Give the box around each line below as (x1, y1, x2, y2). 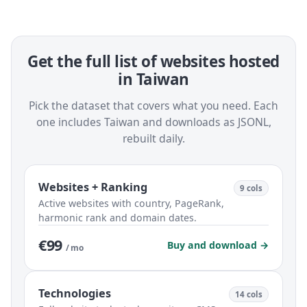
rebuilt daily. (122, 131, 185, 147)
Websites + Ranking (38, 180, 147, 195)
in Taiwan (118, 69, 189, 90)
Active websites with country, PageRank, (38, 197, 224, 210)
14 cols (235, 289, 262, 300)
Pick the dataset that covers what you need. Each (29, 98, 278, 114)
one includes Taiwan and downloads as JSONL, (36, 114, 271, 130)
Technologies (38, 286, 111, 302)
